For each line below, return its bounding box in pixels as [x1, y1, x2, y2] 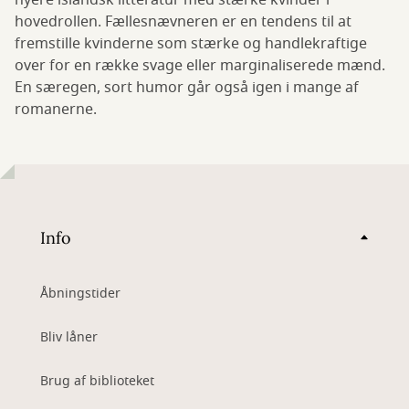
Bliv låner [40, 328, 98, 348]
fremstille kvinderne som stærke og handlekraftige [15, 33, 367, 56]
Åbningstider [40, 284, 121, 304]
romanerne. [15, 99, 97, 121]
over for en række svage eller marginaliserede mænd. [15, 55, 385, 78]
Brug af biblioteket [40, 372, 154, 392]
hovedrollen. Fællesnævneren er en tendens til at [15, 11, 351, 34]
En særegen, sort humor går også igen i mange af [15, 77, 359, 100]
